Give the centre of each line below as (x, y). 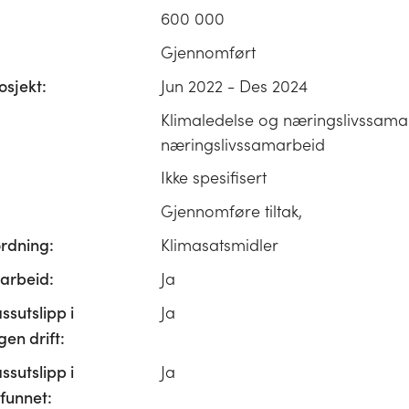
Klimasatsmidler (220, 245)
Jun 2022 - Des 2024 (234, 86)
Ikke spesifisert (214, 177)
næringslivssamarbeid (243, 144)
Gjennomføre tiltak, (231, 211)
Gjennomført (208, 52)
